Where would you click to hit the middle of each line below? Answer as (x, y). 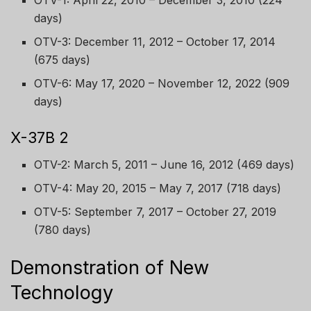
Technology (62, 293)
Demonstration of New (110, 268)
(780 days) (63, 230)
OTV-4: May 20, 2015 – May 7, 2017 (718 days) (158, 188)
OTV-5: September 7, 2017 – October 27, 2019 (155, 212)
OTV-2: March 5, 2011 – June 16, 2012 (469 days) (165, 165)
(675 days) (62, 60)
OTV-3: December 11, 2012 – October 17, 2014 (155, 42)
